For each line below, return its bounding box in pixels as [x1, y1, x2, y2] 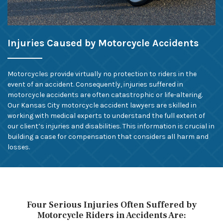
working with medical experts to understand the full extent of [7, 111, 205, 120]
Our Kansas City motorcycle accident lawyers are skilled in [7, 101, 197, 110]
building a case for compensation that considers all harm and [7, 132, 209, 141]
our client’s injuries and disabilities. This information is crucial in [7, 122, 215, 130]
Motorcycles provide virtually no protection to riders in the [7, 70, 197, 78]
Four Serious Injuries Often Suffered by [26, 199, 197, 211]
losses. [7, 143, 30, 151]
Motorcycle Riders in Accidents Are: [37, 210, 186, 221]
